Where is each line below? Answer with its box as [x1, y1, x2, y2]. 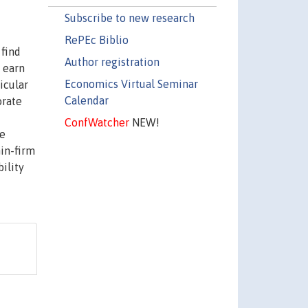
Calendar [64, 93, 109, 107]
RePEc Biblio [64, 33, 129, 46]
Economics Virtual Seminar [64, 77, 198, 90]
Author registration [64, 55, 159, 68]
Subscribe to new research [64, 11, 195, 24]
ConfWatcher [64, 115, 129, 129]
